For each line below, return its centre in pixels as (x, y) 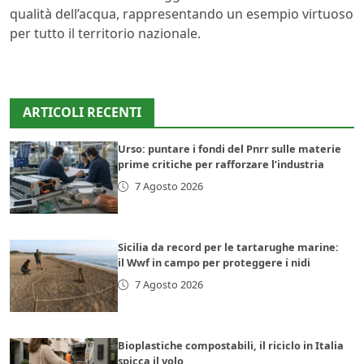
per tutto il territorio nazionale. (105, 34)
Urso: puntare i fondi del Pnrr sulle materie (230, 149)
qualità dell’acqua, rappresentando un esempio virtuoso (182, 14)
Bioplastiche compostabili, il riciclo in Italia (231, 345)
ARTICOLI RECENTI (82, 113)
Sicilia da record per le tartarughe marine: (229, 247)
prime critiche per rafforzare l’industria (221, 165)
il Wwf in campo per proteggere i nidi (214, 263)
